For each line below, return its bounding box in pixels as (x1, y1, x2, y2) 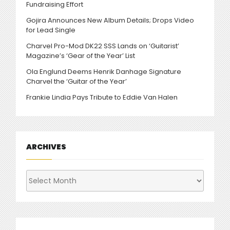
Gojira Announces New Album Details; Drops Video (26, 15, 194, 26)
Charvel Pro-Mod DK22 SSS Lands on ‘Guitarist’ (26, 41, 179, 51)
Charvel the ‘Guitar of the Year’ (26, 76, 127, 87)
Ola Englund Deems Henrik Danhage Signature (26, 67, 181, 77)
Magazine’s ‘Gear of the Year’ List (26, 51, 135, 61)
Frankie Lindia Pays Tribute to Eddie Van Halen (26, 92, 178, 103)
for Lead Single (26, 25, 75, 35)
